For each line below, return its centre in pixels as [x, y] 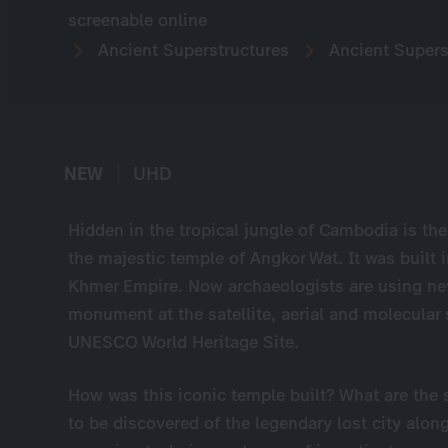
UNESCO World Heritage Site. [183, 342]
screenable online [137, 20]
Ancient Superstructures [191, 50]
